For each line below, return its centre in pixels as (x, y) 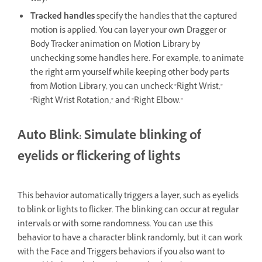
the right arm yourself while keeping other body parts (130, 74)
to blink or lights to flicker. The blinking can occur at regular (128, 211)
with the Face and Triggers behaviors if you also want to (121, 253)
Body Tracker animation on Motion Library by (115, 46)
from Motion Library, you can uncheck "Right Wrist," (127, 88)
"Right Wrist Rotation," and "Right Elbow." (107, 102)
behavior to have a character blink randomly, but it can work (130, 239)
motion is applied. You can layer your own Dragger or (128, 32)
